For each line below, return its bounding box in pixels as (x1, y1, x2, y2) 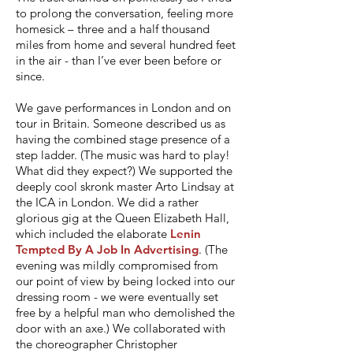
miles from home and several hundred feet (16, 37, 236, 52)
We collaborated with (110, 321, 225, 336)
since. (16, 69, 45, 84)
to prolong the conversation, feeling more (16, 6, 233, 20)
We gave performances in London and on (16, 100, 231, 115)
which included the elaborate (16, 226, 170, 241)
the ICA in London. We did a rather (16, 195, 199, 210)
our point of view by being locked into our (16, 273, 235, 288)
